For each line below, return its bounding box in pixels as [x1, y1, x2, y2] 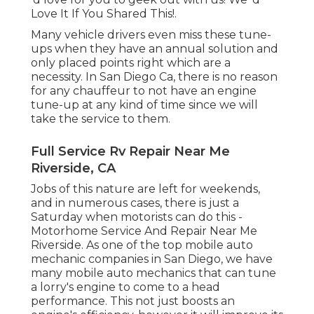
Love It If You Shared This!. [31, 6, 177, 20]
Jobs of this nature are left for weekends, [31, 182, 260, 196]
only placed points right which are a [31, 55, 231, 69]
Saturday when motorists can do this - [31, 210, 243, 224]
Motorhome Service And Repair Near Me [31, 224, 257, 238]
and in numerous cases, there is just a [31, 196, 239, 210]
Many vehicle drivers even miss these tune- [31, 27, 271, 41]
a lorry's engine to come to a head [31, 280, 220, 294]
